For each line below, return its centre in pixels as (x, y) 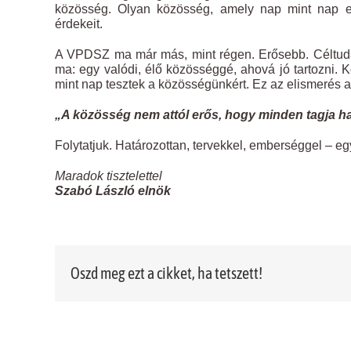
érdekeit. (79, 24)
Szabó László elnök (113, 190)
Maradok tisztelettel (109, 175)
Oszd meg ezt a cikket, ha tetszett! (166, 273)
